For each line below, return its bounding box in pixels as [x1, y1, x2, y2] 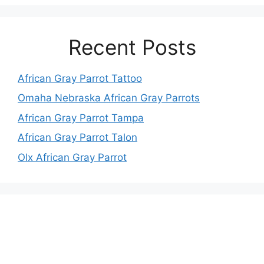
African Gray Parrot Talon [18, 131, 137, 144]
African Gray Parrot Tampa [18, 111, 144, 124]
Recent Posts [68, 34, 196, 60]
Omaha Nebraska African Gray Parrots [18, 92, 200, 104]
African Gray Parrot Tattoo [18, 72, 142, 84]
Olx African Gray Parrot [18, 151, 127, 163]
